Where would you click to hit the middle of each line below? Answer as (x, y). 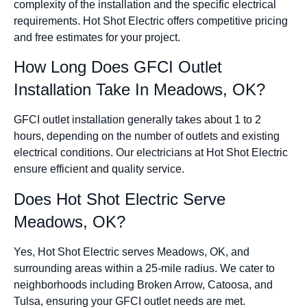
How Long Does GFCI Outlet (118, 67)
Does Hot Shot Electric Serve (120, 199)
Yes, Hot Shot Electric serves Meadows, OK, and (132, 251)
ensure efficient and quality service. (99, 169)
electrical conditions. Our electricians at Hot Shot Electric (151, 153)
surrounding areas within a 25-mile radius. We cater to (144, 268)
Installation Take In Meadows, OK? (139, 90)
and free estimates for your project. (97, 37)
